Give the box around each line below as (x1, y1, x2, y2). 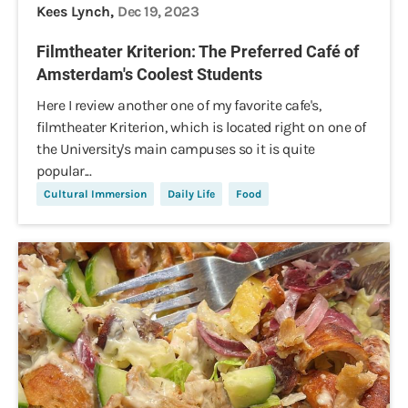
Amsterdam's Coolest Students (36, 65, 262, 84)
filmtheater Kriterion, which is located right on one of (36, 118, 366, 136)
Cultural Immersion (44, 188, 147, 200)
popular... (36, 162, 91, 179)
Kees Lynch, (36, 3, 117, 20)
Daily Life (168, 188, 215, 200)
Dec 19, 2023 (117, 3, 199, 20)
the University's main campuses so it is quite (36, 140, 315, 158)
